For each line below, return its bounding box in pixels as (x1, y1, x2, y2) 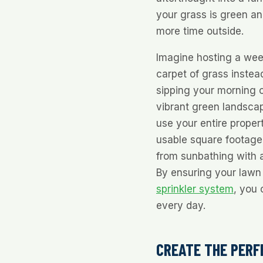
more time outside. (156, 25, 244, 38)
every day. (156, 200, 205, 212)
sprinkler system (156, 183, 234, 195)
